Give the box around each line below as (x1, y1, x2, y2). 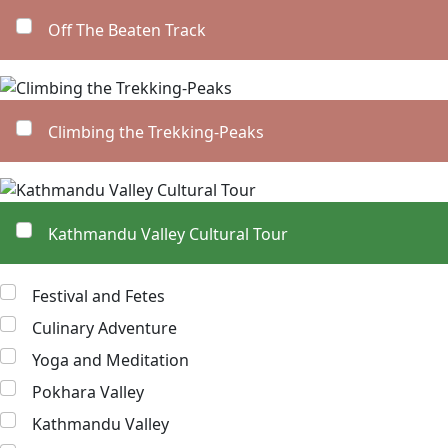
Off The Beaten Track (48, 18, 206, 41)
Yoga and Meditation (32, 348, 189, 371)
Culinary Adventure (32, 316, 177, 339)
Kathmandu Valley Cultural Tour (48, 222, 288, 245)
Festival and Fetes (32, 284, 165, 307)
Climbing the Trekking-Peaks (48, 120, 264, 143)
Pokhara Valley (32, 380, 144, 403)
